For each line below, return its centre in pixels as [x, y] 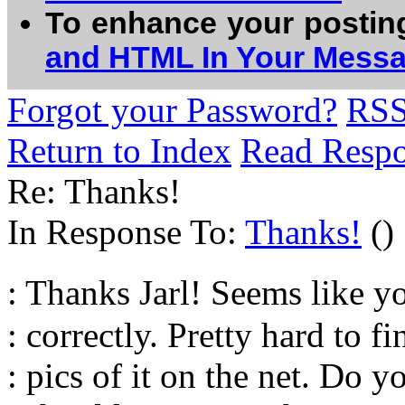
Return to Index [119, 151]
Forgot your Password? [172, 110]
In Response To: [126, 232]
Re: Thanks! [94, 191]
